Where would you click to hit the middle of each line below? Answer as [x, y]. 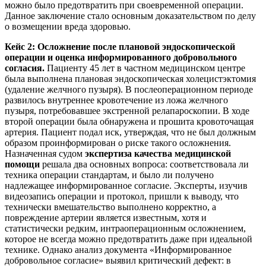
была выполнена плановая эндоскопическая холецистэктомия [130, 78]
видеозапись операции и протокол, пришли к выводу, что [122, 196]
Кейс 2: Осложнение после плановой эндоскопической [120, 46]
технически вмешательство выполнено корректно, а [110, 207]
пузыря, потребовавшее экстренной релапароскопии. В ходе [127, 110]
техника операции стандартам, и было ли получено [109, 175]
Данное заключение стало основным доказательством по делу [130, 15]
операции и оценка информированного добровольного [121, 57]
